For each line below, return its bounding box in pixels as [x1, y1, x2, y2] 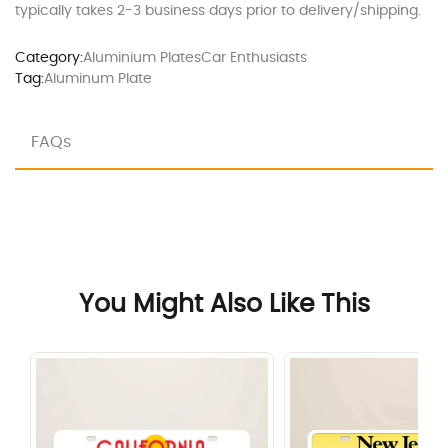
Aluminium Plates [83, 50, 201, 65]
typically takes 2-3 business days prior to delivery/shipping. [15, 3, 421, 18]
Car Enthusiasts [201, 50, 307, 65]
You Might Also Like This [78, 291, 370, 317]
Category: [15, 50, 83, 65]
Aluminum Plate [44, 71, 152, 86]
